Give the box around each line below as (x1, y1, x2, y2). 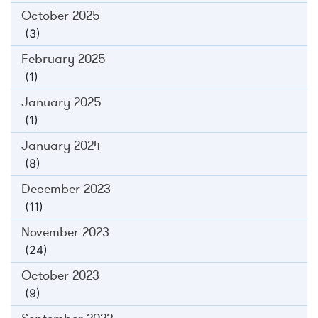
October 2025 (21, 7, 100, 23)
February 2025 (21, 50, 106, 67)
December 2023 (21, 180, 111, 197)
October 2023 (21, 267, 99, 283)
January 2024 (21, 137, 101, 153)
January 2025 (21, 94, 102, 110)
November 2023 (21, 224, 109, 240)
